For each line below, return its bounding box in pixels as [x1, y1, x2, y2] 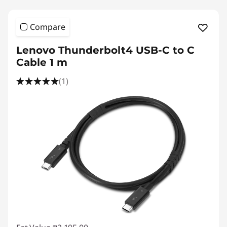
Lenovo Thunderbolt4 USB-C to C [16, 44, 195, 56]
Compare [30, 21, 65, 32]
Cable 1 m [16, 56, 67, 68]
